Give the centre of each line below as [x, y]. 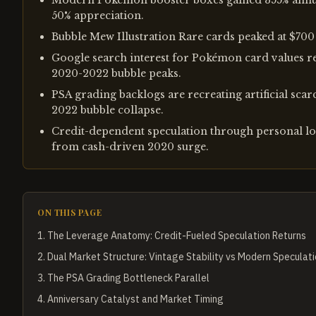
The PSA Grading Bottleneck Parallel [128, 278]
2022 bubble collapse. [108, 110]
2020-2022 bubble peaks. [116, 73]
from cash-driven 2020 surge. [130, 147]
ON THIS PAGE [70, 212]
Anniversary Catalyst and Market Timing [135, 299]
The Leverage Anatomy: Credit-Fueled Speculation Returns [177, 236]
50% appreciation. [98, 16]
